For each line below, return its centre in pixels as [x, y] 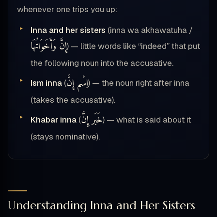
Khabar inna [54, 120]
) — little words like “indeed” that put [133, 46]
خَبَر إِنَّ [92, 120]
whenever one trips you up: [67, 9]
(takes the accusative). [73, 100]
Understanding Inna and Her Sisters [101, 205]
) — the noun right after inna [139, 83]
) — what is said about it [147, 120]
